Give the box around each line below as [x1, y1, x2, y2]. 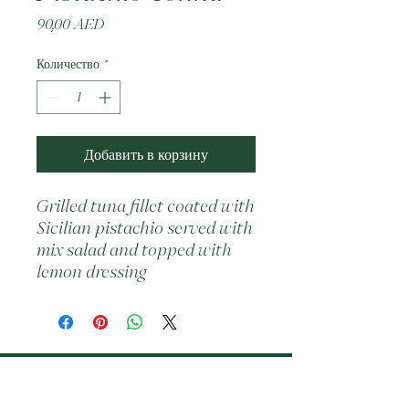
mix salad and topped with [37, 241, 232, 257]
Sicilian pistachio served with [37, 219, 253, 236]
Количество [37, 58, 100, 70]
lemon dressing [37, 263, 147, 279]
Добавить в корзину [84, 147, 208, 162]
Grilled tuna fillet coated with [37, 197, 255, 214]
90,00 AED [37, 16, 104, 31]
